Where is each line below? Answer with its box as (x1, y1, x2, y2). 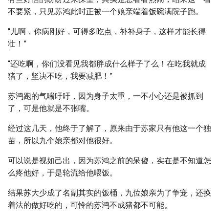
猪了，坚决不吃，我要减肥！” (8, 71, 112, 81)
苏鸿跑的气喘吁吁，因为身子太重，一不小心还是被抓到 (8, 91, 203, 101)
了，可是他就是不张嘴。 (8, 104, 94, 113)
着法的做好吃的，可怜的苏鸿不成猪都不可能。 (8, 200, 172, 210)
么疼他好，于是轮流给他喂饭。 (8, 168, 117, 177)
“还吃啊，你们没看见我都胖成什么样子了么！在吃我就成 (8, 59, 206, 68)
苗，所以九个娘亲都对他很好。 (8, 136, 117, 145)
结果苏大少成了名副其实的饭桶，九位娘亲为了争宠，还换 (8, 188, 211, 197)
